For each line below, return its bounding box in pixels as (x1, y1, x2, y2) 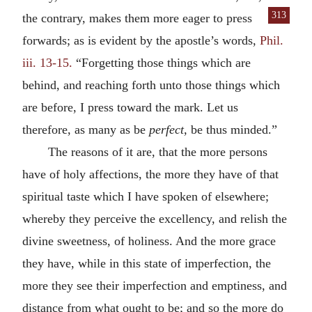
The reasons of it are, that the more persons (47, 144, 267, 159)
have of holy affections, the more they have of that (22, 166, 279, 181)
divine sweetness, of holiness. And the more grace (22, 233, 276, 248)
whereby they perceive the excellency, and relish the (22, 211, 287, 226)
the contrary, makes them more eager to (22, 10, 226, 25)
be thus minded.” (191, 122, 277, 136)
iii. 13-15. (22, 55, 72, 70)
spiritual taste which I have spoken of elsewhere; (22, 189, 269, 203)
